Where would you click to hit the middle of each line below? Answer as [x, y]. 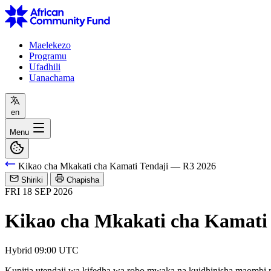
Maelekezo [50, 45]
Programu [48, 56]
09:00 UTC [57, 250]
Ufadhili [45, 67]
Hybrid [18, 250]
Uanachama [52, 77]
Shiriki [32, 180]
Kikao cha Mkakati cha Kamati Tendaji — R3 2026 [117, 166]
